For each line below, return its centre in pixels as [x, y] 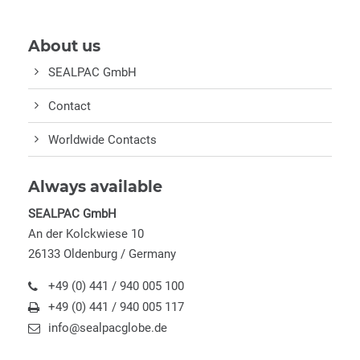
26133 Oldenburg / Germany [102, 254]
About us [64, 45]
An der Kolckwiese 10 [86, 233]
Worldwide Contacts [102, 139]
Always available [95, 186]
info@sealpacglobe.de [108, 328]
